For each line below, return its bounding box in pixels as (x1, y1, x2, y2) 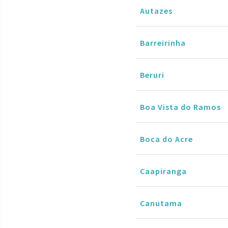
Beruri (140, 69, 164, 80)
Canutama (140, 197, 182, 208)
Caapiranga (140, 165, 187, 176)
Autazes (140, 5, 173, 16)
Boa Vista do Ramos (140, 101, 221, 112)
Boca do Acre (140, 133, 193, 144)
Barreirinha (140, 37, 186, 48)
